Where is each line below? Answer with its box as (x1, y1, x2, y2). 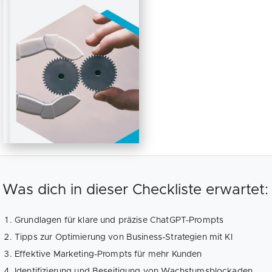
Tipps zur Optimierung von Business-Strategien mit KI (15, 233, 233, 242)
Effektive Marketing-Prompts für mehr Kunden (15, 250, 202, 259)
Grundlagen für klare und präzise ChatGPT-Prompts (15, 216, 224, 225)
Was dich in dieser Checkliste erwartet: (2, 182, 268, 197)
